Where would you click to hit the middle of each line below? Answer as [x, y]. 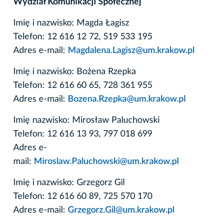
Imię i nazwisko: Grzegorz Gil [69, 182]
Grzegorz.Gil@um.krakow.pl [121, 210]
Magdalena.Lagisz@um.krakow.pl [131, 50]
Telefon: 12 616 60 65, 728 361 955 [83, 85]
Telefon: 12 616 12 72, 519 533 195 [83, 37]
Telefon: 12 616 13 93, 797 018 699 [83, 134]
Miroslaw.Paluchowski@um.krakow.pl [106, 161]
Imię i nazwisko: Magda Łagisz [71, 23]
